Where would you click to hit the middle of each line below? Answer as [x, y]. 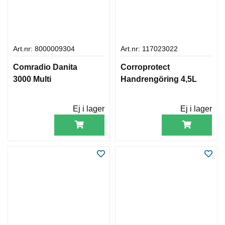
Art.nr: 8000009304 [44, 49]
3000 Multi [32, 79]
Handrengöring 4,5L [159, 79]
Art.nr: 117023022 [149, 49]
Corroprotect [145, 67]
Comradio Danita [45, 67]
